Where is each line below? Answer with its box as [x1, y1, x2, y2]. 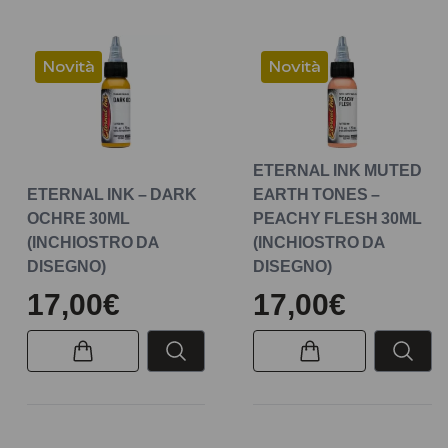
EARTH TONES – [253, 183, 381, 204]
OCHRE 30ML [26, 207, 130, 228]
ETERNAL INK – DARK [26, 183, 197, 204]
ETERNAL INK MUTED [253, 159, 423, 180]
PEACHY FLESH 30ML [253, 207, 423, 228]
